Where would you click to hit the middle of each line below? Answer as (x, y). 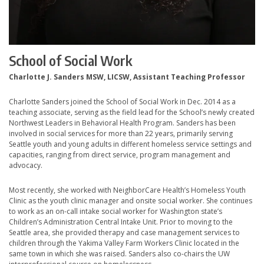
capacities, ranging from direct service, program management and (120, 155)
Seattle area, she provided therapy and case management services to (124, 233)
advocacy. (26, 166)
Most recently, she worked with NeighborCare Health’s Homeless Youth (127, 190)
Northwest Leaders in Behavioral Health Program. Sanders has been (122, 123)
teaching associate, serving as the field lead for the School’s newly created (132, 113)
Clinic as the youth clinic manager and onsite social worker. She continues (131, 201)
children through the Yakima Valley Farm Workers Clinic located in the (124, 243)
